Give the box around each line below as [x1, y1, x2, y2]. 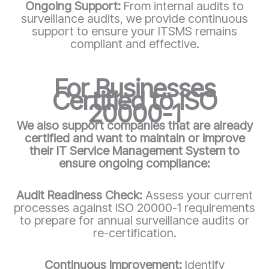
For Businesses [53, 72, 216, 103]
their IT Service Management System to [29, 143, 240, 158]
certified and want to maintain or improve [24, 130, 245, 145]
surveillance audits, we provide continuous [21, 11, 248, 26]
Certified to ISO [52, 85, 217, 116]
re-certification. [92, 225, 177, 240]
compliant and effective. [70, 36, 199, 51]
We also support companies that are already [16, 118, 253, 133]
